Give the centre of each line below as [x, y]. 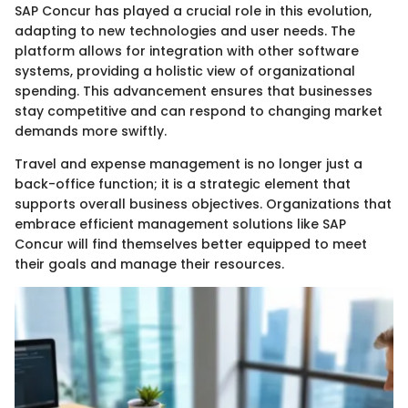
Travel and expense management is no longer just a [189, 164]
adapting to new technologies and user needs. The [185, 31]
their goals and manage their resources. [149, 265]
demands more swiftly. [91, 132]
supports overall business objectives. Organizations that [203, 204]
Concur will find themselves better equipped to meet [191, 245]
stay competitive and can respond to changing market [199, 112]
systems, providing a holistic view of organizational [185, 71]
